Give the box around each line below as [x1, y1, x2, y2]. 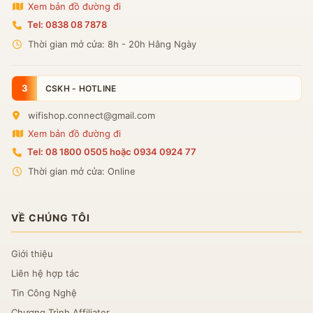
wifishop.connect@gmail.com [25, 110, 155, 122]
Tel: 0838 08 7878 [27, 19, 107, 31]
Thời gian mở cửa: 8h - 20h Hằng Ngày [25, 38, 196, 50]
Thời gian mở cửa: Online [25, 166, 136, 177]
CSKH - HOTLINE [45, 82, 117, 94]
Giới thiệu [11, 248, 53, 260]
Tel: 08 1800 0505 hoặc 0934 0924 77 [27, 146, 196, 158]
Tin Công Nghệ [11, 287, 77, 299]
